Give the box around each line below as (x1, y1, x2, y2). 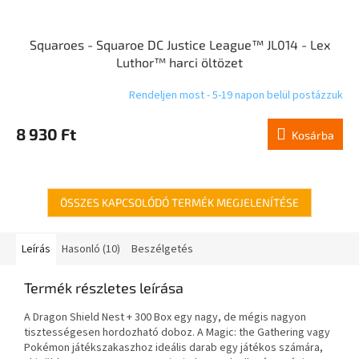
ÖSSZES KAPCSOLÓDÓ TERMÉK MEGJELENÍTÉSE (60, 196, 299, 209)
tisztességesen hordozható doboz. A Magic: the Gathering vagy (24, 325, 330, 341)
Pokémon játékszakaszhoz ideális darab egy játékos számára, (24, 340, 323, 356)
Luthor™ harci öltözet (116, 54, 243, 70)
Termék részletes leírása (24, 279, 184, 296)
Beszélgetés (131, 241, 193, 257)
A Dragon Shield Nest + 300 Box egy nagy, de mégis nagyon (24, 309, 306, 325)
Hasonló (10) (62, 241, 120, 257)
